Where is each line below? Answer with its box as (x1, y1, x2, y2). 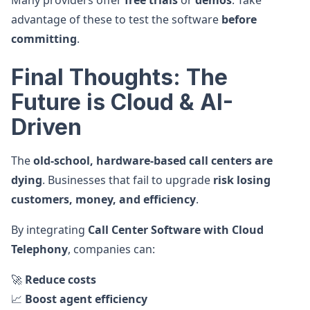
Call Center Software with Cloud (88, 222, 264, 237)
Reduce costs (25, 272, 96, 287)
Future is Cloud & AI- (11, 89, 233, 116)
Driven (11, 113, 82, 140)
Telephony (11, 241, 68, 257)
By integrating (11, 222, 88, 237)
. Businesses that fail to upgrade (42, 172, 213, 188)
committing (11, 31, 77, 46)
